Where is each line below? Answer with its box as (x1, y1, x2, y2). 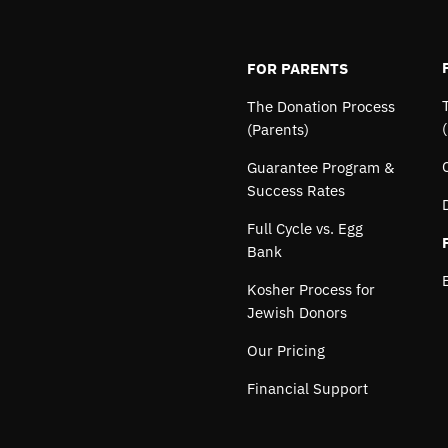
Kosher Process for (246, 279, 375, 299)
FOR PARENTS (246, 58, 348, 78)
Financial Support (246, 378, 368, 398)
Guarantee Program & (246, 157, 394, 177)
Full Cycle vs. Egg (246, 218, 363, 238)
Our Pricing (246, 340, 325, 360)
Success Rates (246, 180, 345, 200)
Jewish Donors (246, 302, 347, 322)
